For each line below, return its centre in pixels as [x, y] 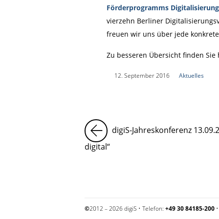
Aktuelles [191, 75]
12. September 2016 [142, 75]
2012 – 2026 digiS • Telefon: [127, 208]
